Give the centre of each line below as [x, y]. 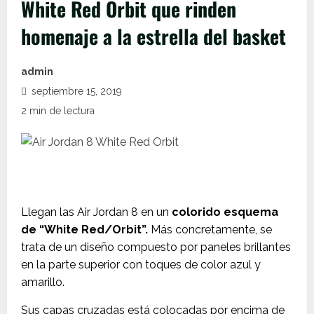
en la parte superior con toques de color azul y [141, 265]
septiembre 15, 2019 [75, 91]
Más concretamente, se [210, 230]
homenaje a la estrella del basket [153, 36]
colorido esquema [225, 212]
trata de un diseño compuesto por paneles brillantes [156, 247]
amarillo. [43, 282]
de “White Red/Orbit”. [84, 230]
